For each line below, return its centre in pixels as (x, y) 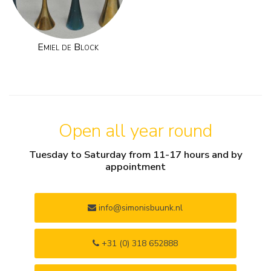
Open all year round (135, 131)
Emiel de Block (68, 47)
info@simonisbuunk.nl (140, 208)
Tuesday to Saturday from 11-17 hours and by (135, 154)
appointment (135, 166)
